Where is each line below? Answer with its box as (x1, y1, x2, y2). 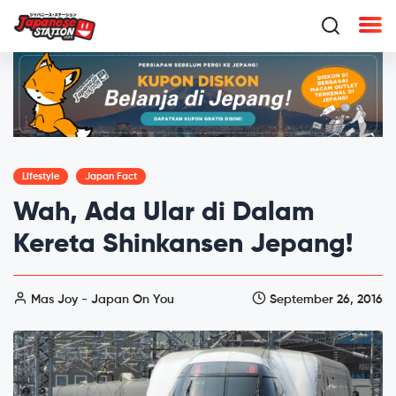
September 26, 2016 (266, 293, 383, 306)
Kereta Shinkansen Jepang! (13, 231, 353, 258)
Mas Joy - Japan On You (27, 293, 174, 306)
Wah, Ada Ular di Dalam (13, 199, 315, 226)
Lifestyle (22, 171, 59, 181)
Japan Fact (85, 171, 137, 181)
